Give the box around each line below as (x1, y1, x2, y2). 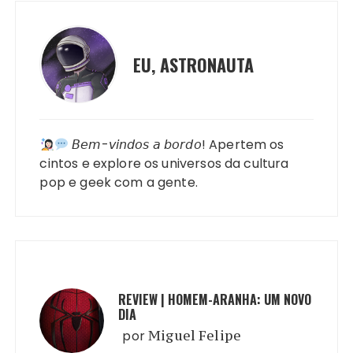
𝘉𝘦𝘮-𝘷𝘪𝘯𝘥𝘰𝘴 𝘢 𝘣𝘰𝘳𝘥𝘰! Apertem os (68, 136, 284, 154)
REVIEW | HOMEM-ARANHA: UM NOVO (118, 290, 312, 310)
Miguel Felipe (148, 327, 242, 345)
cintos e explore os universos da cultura (39, 154, 289, 173)
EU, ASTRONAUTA (133, 51, 255, 77)
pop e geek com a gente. (39, 173, 198, 192)
